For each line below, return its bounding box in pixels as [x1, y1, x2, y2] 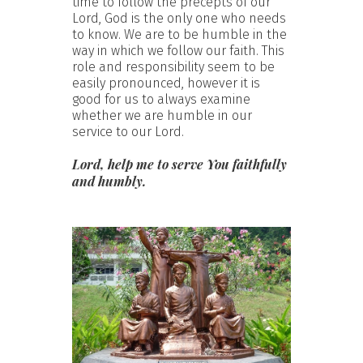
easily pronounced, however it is [72, 75, 260, 91]
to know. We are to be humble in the [72, 26, 287, 42]
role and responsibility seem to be [72, 58, 275, 75]
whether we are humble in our [72, 107, 252, 123]
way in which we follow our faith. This [72, 42, 284, 58]
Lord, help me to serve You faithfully [72, 155, 287, 173]
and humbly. [72, 172, 146, 190]
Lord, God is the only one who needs [72, 10, 286, 26]
